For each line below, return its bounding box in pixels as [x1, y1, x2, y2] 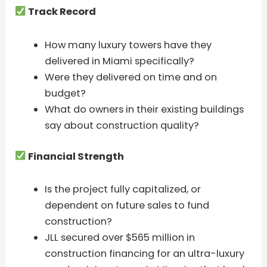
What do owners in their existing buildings [44, 102, 244, 116]
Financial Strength [26, 149, 124, 163]
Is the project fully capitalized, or [44, 182, 201, 197]
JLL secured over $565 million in [44, 231, 195, 245]
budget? [44, 86, 86, 100]
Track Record [26, 5, 96, 19]
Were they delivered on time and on [44, 70, 217, 84]
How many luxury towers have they [44, 38, 212, 52]
